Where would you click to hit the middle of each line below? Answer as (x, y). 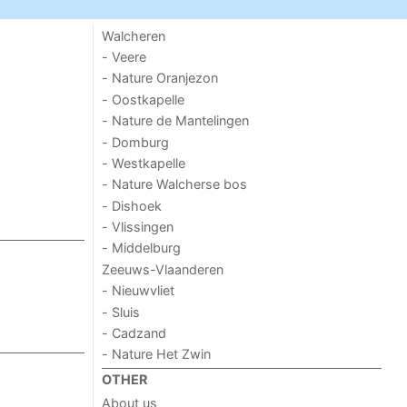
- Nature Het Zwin (157, 354)
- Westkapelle (144, 163)
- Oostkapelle (144, 99)
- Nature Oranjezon (160, 78)
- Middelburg (142, 248)
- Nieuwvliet (139, 291)
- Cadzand (134, 333)
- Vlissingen (138, 227)
